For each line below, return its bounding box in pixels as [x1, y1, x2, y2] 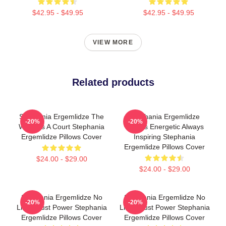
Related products [72, 77, 154, 88]
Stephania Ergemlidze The [19, 112, 104, 121]
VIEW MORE [93, 39, 133, 46]
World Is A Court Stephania [19, 123, 104, 131]
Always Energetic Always [125, 123, 204, 131]
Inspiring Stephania [134, 133, 195, 141]
